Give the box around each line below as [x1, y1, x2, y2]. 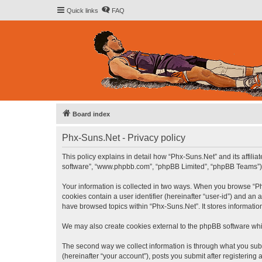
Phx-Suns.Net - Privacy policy [62, 133, 185, 143]
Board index [73, 111, 110, 118]
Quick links [67, 7, 98, 14]
